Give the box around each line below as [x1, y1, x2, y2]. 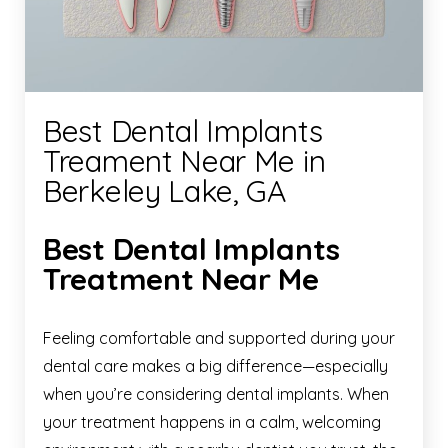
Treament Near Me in [43, 142, 326, 181]
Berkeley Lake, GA [43, 172, 286, 211]
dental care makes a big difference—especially [43, 356, 388, 377]
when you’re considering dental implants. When [43, 384, 389, 405]
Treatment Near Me [43, 260, 319, 299]
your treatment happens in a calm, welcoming [43, 412, 381, 433]
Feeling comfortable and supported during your [43, 328, 395, 349]
